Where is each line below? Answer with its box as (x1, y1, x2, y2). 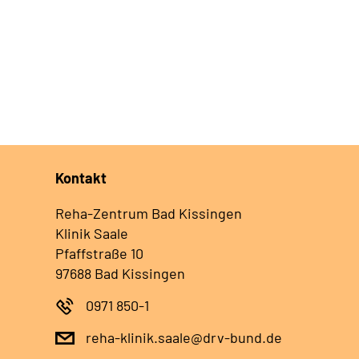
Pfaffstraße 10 (55, 244, 143, 263)
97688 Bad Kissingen (55, 264, 185, 283)
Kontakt (55, 169, 107, 188)
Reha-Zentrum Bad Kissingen (55, 204, 242, 223)
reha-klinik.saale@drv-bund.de (86, 329, 282, 347)
